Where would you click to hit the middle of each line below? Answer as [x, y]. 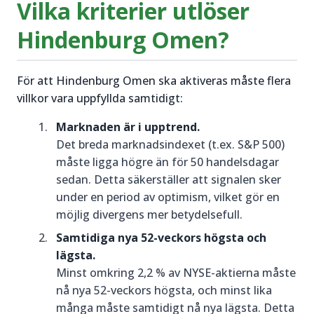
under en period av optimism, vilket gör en [168, 197]
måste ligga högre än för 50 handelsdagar [168, 162]
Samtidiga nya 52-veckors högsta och [161, 238]
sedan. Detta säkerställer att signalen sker [169, 179]
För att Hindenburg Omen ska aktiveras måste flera [154, 81]
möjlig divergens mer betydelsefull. [149, 214]
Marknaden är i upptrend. [128, 127]
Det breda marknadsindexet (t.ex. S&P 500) [170, 144]
